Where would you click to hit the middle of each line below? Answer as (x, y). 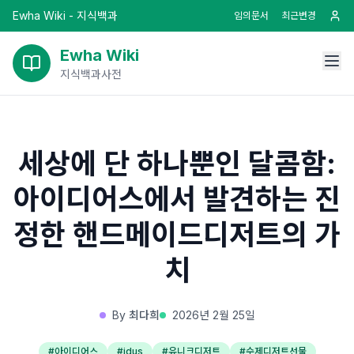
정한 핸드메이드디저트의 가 (177, 235)
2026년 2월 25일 (213, 315)
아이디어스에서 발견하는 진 (177, 199)
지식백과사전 (91, 74)
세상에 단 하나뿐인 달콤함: (177, 164)
